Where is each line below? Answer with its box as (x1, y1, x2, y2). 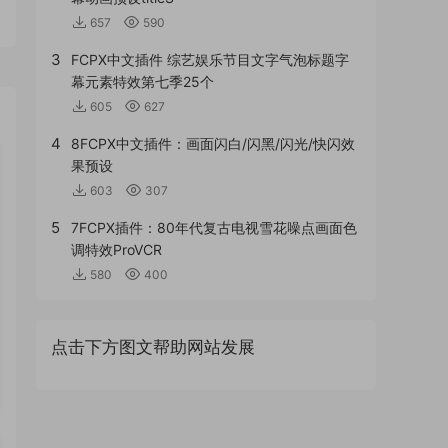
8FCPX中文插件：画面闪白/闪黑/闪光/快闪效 (71, 135, 355, 153)
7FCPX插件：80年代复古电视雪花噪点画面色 (71, 219, 357, 237)
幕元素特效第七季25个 (71, 73, 214, 91)
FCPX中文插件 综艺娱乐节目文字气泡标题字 (71, 51, 349, 69)
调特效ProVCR (71, 241, 162, 259)
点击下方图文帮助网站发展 (51, 337, 255, 358)
